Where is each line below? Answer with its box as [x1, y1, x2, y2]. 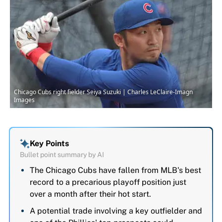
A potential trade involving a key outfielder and [30, 206, 202, 216]
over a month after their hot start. [30, 189, 151, 199]
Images [14, 96, 35, 105]
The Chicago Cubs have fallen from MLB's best [30, 166, 201, 175]
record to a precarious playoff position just [30, 177, 186, 187]
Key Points [30, 139, 69, 149]
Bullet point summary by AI [20, 151, 104, 159]
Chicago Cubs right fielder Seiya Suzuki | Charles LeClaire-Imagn [14, 88, 193, 97]
